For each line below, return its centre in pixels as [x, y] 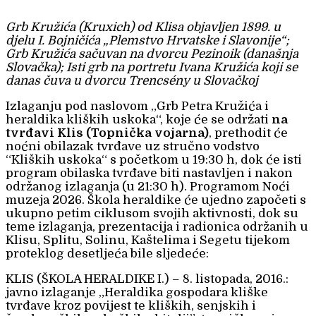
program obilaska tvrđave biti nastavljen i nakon [149, 174]
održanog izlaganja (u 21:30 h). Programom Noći [148, 187]
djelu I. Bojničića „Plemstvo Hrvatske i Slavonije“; [147, 41]
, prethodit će [248, 133]
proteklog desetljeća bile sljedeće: [107, 254]
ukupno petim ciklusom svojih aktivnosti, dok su [152, 214]
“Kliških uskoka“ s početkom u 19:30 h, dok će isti [154, 160]
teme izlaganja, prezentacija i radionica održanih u [157, 227]
